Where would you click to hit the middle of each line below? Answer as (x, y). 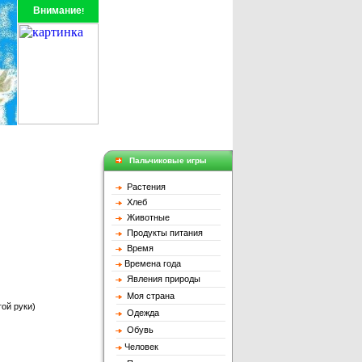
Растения (144, 187)
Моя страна (148, 296)
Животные (146, 217)
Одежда (141, 313)
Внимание (57, 11)
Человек (140, 347)
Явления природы (161, 279)
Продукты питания (162, 233)
